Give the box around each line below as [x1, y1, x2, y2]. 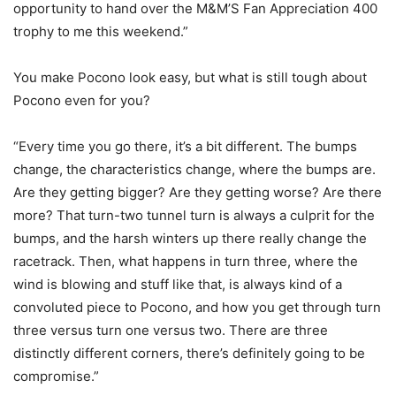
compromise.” [13, 367, 99, 385]
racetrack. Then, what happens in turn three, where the [13, 252, 358, 270]
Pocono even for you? [13, 91, 150, 109]
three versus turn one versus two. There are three [13, 321, 328, 339]
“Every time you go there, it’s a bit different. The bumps [13, 137, 357, 155]
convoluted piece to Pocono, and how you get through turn [13, 298, 381, 316]
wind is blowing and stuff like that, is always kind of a [13, 275, 342, 293]
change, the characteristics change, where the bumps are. [13, 160, 376, 178]
